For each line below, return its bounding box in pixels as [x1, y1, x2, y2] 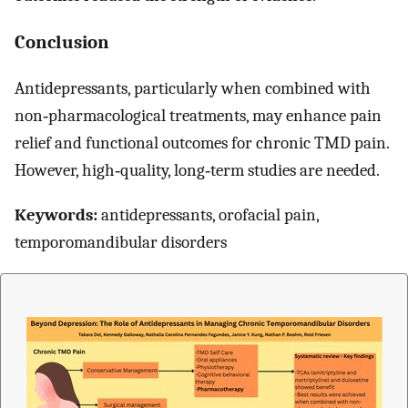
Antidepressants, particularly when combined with [15, 78, 371, 99]
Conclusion [15, 31, 109, 54]
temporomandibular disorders [15, 232, 227, 253]
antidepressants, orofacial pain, [97, 205, 319, 226]
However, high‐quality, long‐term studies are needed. [15, 160, 380, 181]
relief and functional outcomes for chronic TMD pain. [15, 133, 389, 154]
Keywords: [15, 205, 97, 226]
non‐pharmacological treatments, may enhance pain [15, 106, 382, 127]
